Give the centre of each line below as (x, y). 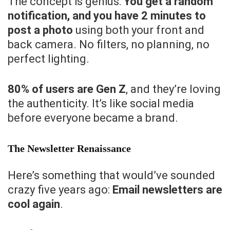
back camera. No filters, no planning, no (109, 45)
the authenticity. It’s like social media (101, 104)
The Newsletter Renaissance (69, 149)
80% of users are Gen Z (67, 89)
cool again (34, 204)
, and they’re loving (173, 89)
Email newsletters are (167, 190)
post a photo (40, 30)
